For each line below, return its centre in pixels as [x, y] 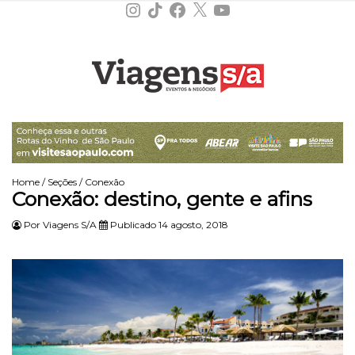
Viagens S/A [70, 224]
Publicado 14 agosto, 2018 [168, 224]
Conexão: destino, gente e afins [162, 198]
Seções [62, 181]
